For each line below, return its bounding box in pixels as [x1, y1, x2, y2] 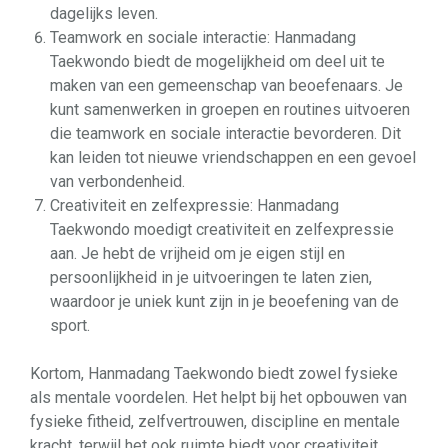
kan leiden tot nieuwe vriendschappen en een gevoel [50, 148, 416, 167]
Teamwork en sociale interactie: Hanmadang [50, 28, 356, 47]
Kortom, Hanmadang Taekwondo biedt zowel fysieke [30, 364, 398, 383]
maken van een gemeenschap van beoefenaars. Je [50, 76, 403, 95]
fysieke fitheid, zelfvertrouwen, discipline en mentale [30, 412, 400, 431]
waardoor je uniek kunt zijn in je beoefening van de [50, 292, 399, 311]
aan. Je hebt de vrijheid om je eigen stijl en [50, 244, 345, 263]
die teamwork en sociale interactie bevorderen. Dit [50, 124, 401, 143]
